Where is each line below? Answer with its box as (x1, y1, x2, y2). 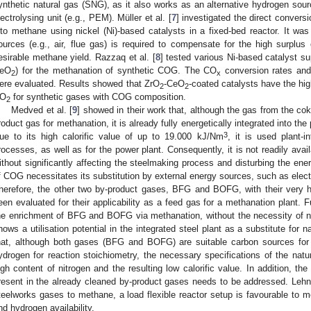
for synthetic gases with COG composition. (10, 92, 186, 103)
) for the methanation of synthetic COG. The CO (15, 65, 217, 76)
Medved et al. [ (11, 105, 73, 116)
